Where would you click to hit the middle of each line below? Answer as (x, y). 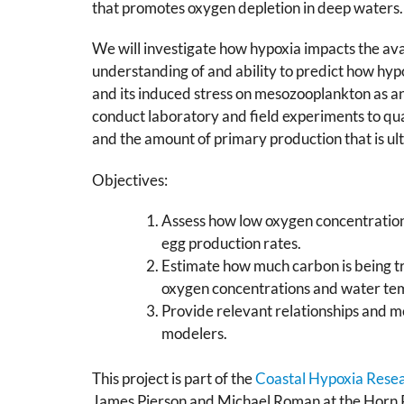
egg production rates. (231, 243)
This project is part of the (174, 379)
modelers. (194, 333)
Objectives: (130, 179)
